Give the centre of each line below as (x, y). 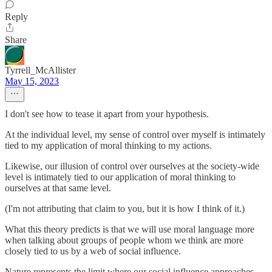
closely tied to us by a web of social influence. (93, 251)
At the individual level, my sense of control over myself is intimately (135, 134)
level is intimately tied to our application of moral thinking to (120, 177)
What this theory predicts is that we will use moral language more (130, 229)
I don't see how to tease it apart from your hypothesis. (107, 114)
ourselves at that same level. (58, 188)
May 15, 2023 (32, 81)
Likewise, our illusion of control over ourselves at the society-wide (132, 166)
